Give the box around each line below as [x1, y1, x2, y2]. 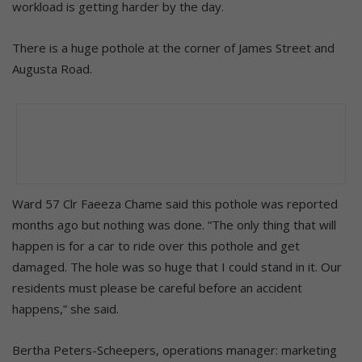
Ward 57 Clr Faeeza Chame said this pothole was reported [12, 195, 338, 212]
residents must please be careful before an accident [12, 279, 302, 296]
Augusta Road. [12, 60, 92, 77]
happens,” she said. [12, 300, 119, 317]
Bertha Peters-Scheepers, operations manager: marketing [12, 341, 337, 358]
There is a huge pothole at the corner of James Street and [12, 39, 335, 56]
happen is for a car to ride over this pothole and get [12, 237, 300, 254]
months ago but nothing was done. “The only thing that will [12, 216, 336, 233]
